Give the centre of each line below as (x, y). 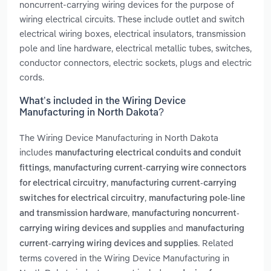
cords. (32, 77)
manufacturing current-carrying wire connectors (150, 168)
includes (37, 152)
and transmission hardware (73, 214)
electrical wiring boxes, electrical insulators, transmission (132, 33)
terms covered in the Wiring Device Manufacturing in (124, 258)
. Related (216, 243)
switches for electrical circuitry (82, 199)
